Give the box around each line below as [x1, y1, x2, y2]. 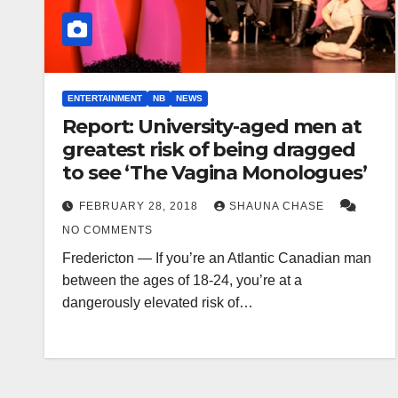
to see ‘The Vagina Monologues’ [62, 160, 367, 185]
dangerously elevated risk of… [62, 294, 253, 310]
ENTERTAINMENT [68, 92, 142, 103]
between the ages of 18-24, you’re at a [62, 272, 302, 288]
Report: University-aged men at [62, 114, 362, 139]
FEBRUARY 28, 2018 [79, 199, 202, 212]
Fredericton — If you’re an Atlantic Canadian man [62, 250, 371, 266]
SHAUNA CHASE [229, 199, 328, 212]
